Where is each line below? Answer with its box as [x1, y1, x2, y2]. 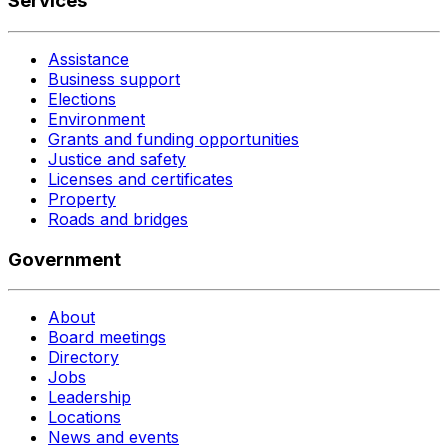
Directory [48, 347, 119, 368]
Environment [48, 109, 145, 129]
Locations [48, 407, 121, 428]
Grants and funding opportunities [48, 129, 299, 149]
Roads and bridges [48, 209, 188, 229]
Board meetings [48, 327, 166, 348]
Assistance [48, 49, 129, 69]
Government [8, 247, 121, 271]
